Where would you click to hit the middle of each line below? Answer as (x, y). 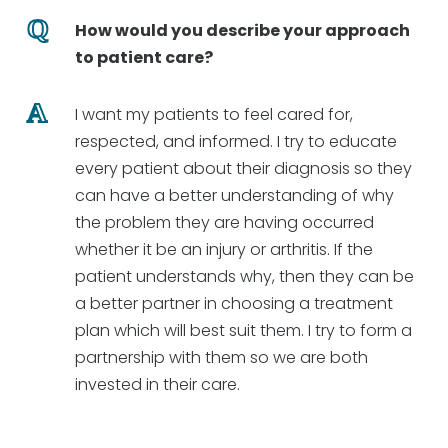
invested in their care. (157, 385)
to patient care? (144, 58)
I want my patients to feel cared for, (214, 115)
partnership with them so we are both (221, 358)
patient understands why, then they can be (244, 277)
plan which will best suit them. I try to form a (243, 331)
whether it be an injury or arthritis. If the (224, 250)
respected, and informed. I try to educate (236, 142)
